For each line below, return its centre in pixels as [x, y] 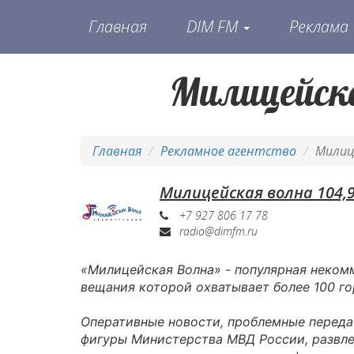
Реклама [321, 26]
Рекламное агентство [228, 151]
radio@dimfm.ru [218, 231]
